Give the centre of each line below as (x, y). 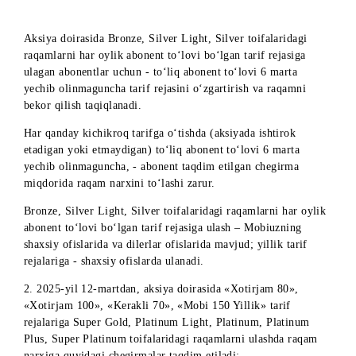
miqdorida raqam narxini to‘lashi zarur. (133, 321)
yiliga (122, 98)
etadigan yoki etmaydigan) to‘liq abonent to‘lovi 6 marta (180, 285)
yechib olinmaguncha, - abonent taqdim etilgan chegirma (180, 303)
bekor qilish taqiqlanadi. (92, 235)
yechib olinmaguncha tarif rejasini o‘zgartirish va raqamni (183, 217)
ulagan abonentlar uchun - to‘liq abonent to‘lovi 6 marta (178, 198)
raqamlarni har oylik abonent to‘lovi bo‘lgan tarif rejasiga (183, 179)
